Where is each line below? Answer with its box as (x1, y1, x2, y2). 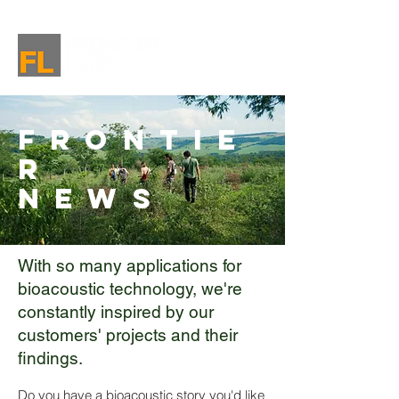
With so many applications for (18, 256, 241, 275)
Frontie (18, 122, 251, 158)
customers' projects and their (18, 325, 238, 345)
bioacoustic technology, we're (18, 279, 242, 298)
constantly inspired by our (18, 302, 214, 322)
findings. (18, 348, 83, 368)
